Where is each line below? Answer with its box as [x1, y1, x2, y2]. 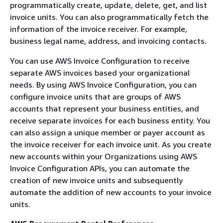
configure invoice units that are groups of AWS [10, 91, 181, 102]
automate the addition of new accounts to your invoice [10, 187, 212, 197]
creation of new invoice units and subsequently [10, 175, 183, 185]
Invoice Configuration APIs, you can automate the [10, 163, 190, 173]
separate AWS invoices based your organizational [10, 67, 190, 78]
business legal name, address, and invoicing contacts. [10, 35, 207, 46]
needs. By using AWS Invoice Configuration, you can [10, 79, 197, 90]
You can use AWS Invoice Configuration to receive [10, 55, 190, 66]
